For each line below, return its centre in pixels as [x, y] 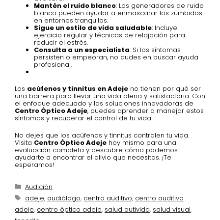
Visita [24, 142]
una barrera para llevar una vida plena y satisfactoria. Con [110, 96]
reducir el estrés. [61, 42]
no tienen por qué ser [165, 89]
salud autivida [127, 209]
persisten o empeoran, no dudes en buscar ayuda [116, 57]
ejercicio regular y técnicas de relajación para [110, 35]
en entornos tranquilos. [71, 20]
